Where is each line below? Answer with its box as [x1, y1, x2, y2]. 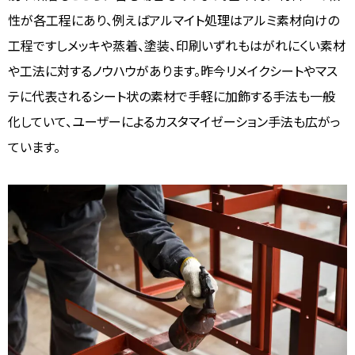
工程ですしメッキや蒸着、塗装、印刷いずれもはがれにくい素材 [8, 35, 345, 55]
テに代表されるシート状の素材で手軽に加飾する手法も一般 [8, 86, 335, 105]
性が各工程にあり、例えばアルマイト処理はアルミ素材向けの [8, 10, 339, 29]
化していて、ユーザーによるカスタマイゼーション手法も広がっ [8, 111, 341, 131]
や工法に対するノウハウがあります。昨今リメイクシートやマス [8, 60, 338, 80]
